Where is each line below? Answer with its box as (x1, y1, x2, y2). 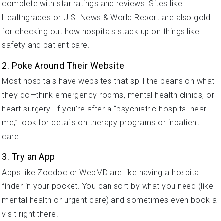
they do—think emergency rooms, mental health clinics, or (2, 90, 214, 100)
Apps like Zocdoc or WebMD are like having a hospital (2, 167, 201, 177)
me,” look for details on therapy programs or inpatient (2, 117, 199, 127)
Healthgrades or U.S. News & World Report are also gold (2, 12, 210, 22)
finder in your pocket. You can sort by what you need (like (2, 181, 213, 191)
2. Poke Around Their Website (2, 60, 124, 71)
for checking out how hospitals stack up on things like (2, 26, 199, 36)
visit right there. (2, 209, 58, 219)
